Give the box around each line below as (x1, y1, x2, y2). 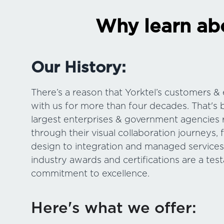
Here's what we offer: (31, 198, 196, 216)
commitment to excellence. (31, 168, 149, 178)
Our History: (31, 57, 126, 76)
